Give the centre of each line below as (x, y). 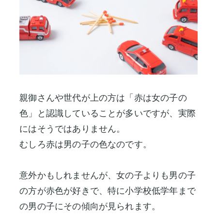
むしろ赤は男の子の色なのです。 (86, 144)
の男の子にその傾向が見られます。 (90, 206)
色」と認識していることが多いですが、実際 (108, 113)
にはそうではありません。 (72, 128)
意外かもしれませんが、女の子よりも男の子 (108, 175)
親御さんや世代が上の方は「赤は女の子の (103, 97)
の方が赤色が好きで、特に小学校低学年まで (108, 190)
